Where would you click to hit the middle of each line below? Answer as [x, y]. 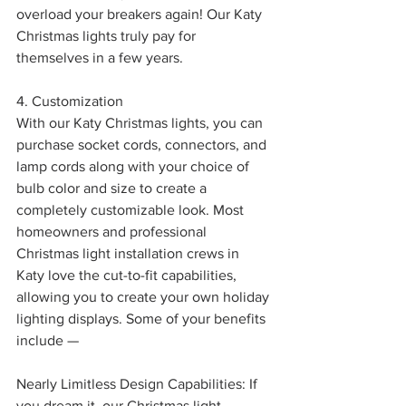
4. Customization [70, 101]
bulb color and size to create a [113, 188]
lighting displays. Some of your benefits [143, 319]
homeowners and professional [113, 232]
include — [48, 341]
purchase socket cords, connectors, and [143, 145]
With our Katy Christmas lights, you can [141, 123]
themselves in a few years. [100, 58]
